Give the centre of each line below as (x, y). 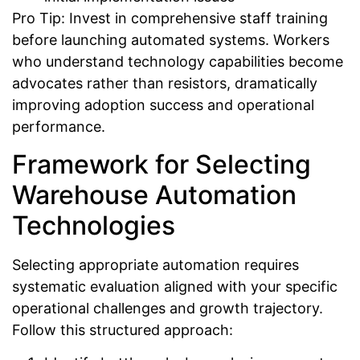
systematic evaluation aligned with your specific (175, 286)
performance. (59, 127)
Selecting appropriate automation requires (155, 264)
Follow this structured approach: (123, 329)
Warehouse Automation (154, 194)
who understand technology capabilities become (178, 62)
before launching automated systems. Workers (171, 40)
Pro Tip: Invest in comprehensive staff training (170, 18)
